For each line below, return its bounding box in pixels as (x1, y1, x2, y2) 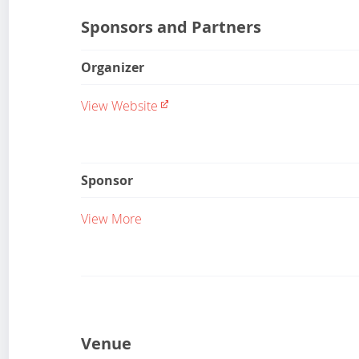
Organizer (81, 58, 145, 76)
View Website (81, 96, 159, 115)
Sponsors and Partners (81, 15, 262, 38)
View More (81, 209, 143, 228)
